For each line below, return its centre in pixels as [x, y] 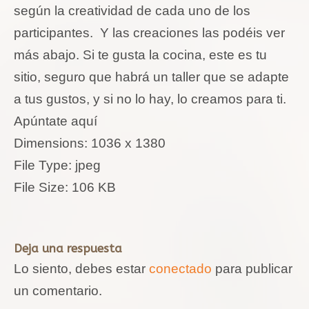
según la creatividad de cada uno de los [132, 10]
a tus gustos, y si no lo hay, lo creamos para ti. [150, 99]
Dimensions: [51, 143]
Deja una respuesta [68, 248]
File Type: [43, 165]
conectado [180, 268]
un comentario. [58, 290]
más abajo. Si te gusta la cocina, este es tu [140, 54]
